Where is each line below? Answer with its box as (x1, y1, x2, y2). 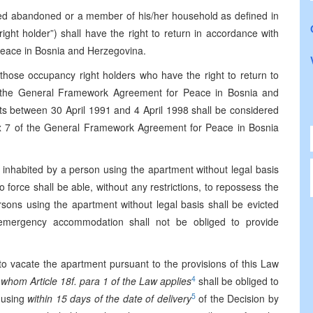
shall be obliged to (196, 274, 279, 288)
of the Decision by (195, 291, 279, 305)
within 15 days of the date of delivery (27, 291, 191, 305)
